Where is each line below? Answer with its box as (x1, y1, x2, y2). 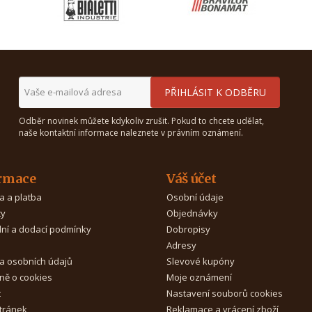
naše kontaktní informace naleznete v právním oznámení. (18, 127, 243, 139)
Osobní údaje (166, 191, 224, 203)
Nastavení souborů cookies (166, 287, 283, 299)
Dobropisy (166, 223, 210, 235)
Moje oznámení (166, 271, 232, 283)
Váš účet (166, 171, 217, 187)
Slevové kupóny (166, 255, 235, 267)
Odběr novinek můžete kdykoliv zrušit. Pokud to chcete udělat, (18, 115, 264, 127)
